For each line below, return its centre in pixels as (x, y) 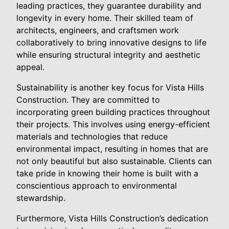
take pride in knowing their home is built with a (107, 173)
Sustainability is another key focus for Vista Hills (110, 87)
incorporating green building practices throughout (113, 112)
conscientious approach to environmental (97, 185)
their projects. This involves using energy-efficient (113, 124)
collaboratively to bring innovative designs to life (111, 42)
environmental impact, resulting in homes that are (112, 148)
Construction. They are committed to (88, 99)
